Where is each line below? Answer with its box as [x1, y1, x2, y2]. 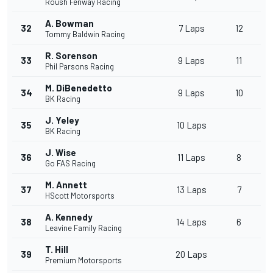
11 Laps [177, 152, 205, 163]
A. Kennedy [45, 211, 93, 223]
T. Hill [45, 244, 68, 255]
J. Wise [45, 147, 76, 158]
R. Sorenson [45, 50, 97, 62]
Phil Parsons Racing [45, 62, 114, 72]
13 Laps [176, 184, 207, 196]
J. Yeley [45, 115, 79, 126]
